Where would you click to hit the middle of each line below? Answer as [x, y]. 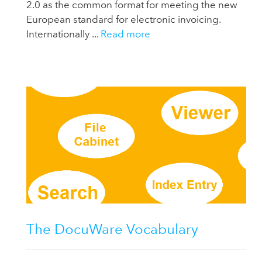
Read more [126, 34]
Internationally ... [64, 34]
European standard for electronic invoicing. [124, 20]
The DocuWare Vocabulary [113, 229]
